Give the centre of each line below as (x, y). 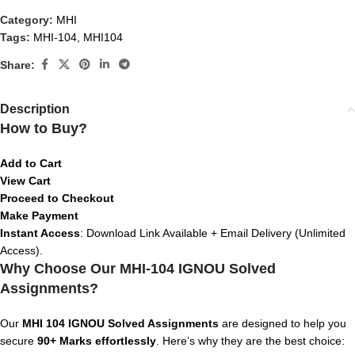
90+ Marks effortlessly (97, 341)
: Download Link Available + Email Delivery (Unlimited (213, 233)
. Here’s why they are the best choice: (250, 341)
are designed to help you (282, 323)
